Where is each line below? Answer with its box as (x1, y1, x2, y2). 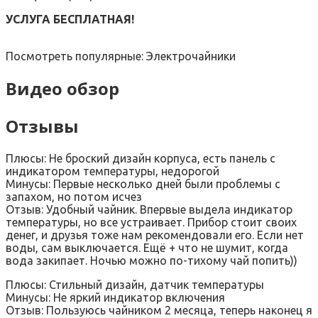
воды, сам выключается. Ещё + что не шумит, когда (6, 241, 288, 254)
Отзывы (6, 114, 79, 138)
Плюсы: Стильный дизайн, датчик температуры (6, 278, 264, 291)
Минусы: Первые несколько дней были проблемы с (6, 177, 280, 190)
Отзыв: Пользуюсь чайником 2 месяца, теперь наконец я (6, 303, 312, 317)
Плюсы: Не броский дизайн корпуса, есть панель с (6, 151, 275, 165)
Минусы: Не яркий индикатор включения (6, 290, 225, 304)
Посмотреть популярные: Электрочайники (6, 49, 236, 62)
